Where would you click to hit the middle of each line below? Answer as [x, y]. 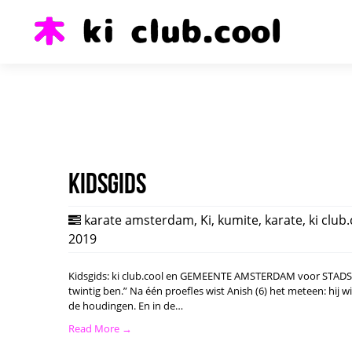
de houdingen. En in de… [126, 306]
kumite [238, 220]
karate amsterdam [139, 220]
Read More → [100, 328]
